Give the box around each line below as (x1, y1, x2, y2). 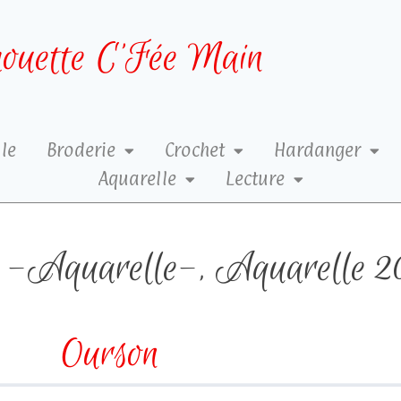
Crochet (165, 140, 225, 162)
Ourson (59, 328, 159, 382)
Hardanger (274, 140, 361, 162)
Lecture (225, 168, 285, 191)
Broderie (47, 140, 115, 162)
